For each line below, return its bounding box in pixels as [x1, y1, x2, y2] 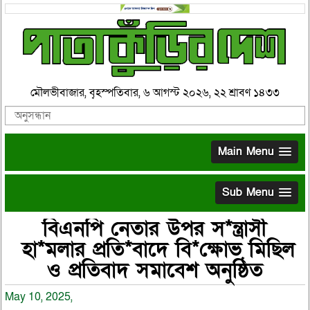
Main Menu [218, 143, 275, 159]
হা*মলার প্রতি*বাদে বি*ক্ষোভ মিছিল [15, 235, 295, 264]
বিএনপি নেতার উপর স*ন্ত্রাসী [43, 215, 267, 243]
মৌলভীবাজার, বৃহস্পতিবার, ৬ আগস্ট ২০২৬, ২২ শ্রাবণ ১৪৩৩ [30, 84, 280, 100]
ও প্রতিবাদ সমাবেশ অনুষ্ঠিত [46, 256, 263, 284]
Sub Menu [222, 184, 275, 200]
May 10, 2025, [4, 289, 73, 304]
